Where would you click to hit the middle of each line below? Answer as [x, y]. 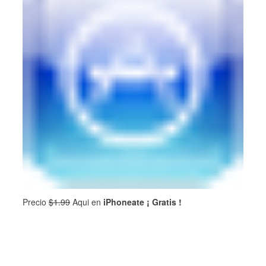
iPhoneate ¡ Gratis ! [142, 202]
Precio [36, 202]
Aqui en [87, 202]
